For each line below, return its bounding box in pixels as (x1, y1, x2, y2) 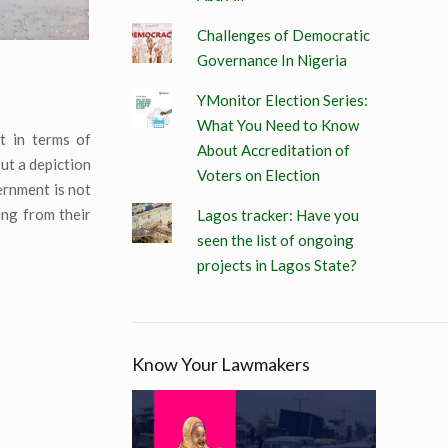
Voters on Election (196, 165, 320, 184)
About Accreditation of (196, 140, 350, 159)
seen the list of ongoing (196, 230, 354, 249)
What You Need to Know (196, 115, 359, 134)
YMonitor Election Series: (196, 90, 368, 109)
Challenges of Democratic (196, 25, 370, 44)
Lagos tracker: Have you (196, 205, 359, 224)
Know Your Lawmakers (131, 352, 310, 375)
